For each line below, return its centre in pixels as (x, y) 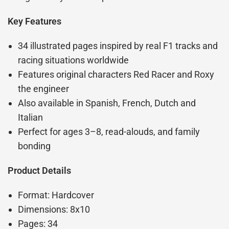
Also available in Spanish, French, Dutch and (107, 103)
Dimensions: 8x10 (54, 210)
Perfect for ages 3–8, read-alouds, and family (109, 132)
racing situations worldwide (74, 60)
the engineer (44, 89)
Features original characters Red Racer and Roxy (116, 75)
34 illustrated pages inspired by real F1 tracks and (118, 46)
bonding (34, 146)
